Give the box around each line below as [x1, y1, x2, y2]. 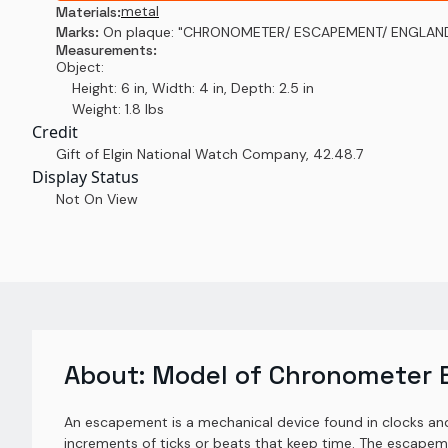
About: [64, 358, 152, 392]
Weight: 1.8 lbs [56, 100, 164, 118]
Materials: [56, 2, 121, 21]
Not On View [56, 190, 138, 208]
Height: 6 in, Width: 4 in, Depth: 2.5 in [56, 79, 314, 97]
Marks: [56, 23, 103, 41]
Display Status [32, 166, 139, 188]
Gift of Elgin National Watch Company [56, 145, 306, 163]
